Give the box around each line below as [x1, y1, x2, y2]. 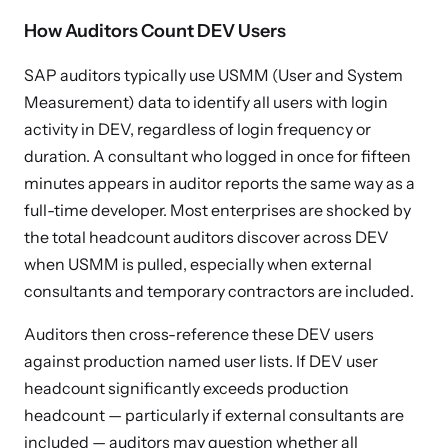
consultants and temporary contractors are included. [24, 281, 414, 301]
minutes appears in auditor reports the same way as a [24, 173, 415, 193]
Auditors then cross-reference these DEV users [24, 324, 374, 344]
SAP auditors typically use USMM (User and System [24, 65, 403, 85]
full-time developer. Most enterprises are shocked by [24, 200, 411, 220]
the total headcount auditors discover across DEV [24, 227, 389, 247]
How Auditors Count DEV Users [24, 20, 286, 42]
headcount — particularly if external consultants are [24, 405, 404, 425]
